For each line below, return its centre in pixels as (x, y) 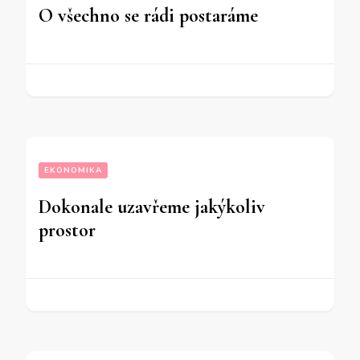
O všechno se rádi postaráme (148, 16)
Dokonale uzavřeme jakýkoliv (152, 207)
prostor (67, 231)
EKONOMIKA (73, 171)
